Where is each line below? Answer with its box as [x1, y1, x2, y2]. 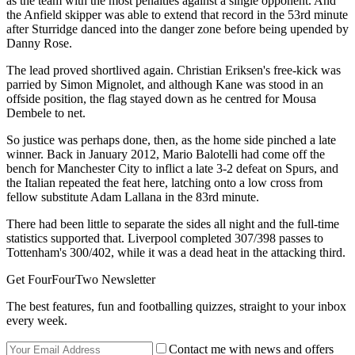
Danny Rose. [6, 36, 72, 50]
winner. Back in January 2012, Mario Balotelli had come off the [6, 147, 325, 161]
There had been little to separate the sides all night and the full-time [6, 217, 339, 231]
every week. [6, 314, 67, 327]
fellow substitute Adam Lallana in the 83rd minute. [6, 190, 259, 204]
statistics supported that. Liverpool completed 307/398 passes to [6, 231, 323, 245]
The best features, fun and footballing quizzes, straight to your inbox [6, 300, 346, 313]
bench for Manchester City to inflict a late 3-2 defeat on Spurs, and [6, 162, 338, 175]
